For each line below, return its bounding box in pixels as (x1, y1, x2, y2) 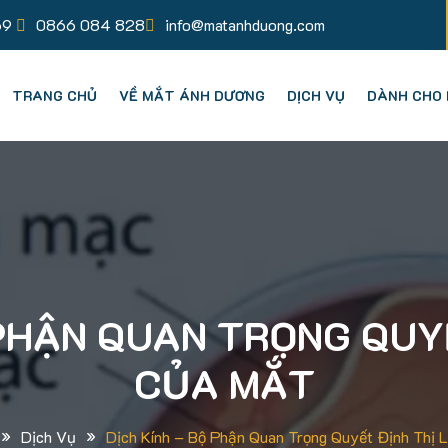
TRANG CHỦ (11, 86, 97, 105)
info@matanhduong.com (164, 14, 325, 35)
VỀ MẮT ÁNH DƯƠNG (118, 86, 265, 105)
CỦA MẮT (133, 357, 315, 409)
